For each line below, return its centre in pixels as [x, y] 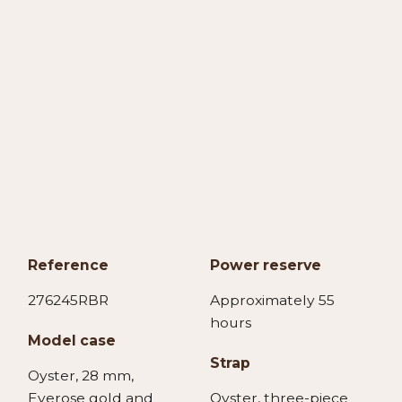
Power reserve [265, 265]
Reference [69, 265]
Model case [72, 341]
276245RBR [69, 300]
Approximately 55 [272, 300]
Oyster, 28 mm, [81, 376]
